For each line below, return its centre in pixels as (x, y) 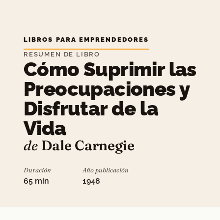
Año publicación (106, 170)
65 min (36, 181)
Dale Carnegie (88, 145)
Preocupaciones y (107, 89)
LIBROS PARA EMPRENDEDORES (86, 40)
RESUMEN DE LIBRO (62, 54)
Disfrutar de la (91, 108)
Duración (37, 170)
